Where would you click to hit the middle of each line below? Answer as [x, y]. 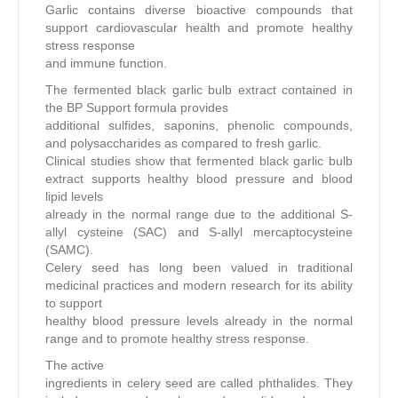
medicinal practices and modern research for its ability [199, 285]
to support [74, 302]
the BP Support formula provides [137, 107]
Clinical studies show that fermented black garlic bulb [199, 160]
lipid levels [74, 196]
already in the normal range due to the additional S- [199, 214]
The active [75, 365]
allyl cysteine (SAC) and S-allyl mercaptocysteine [199, 231]
